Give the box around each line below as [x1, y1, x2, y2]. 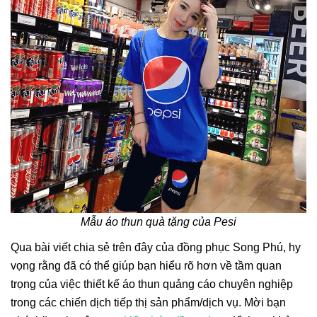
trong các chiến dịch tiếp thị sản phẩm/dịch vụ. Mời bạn [11, 296, 286, 309]
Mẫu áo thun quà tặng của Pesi [81, 216, 236, 229]
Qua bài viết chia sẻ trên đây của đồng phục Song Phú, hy [11, 241, 301, 254]
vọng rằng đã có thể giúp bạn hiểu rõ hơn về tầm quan [11, 260, 282, 272]
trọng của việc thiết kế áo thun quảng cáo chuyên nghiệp [11, 278, 293, 291]
